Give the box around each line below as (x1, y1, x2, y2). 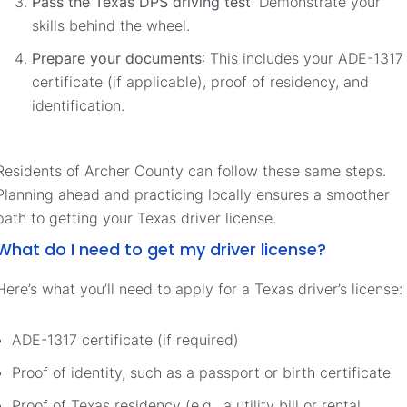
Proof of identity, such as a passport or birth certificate (12, 362, 391, 382)
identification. (32, 95, 124, 114)
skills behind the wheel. (32, 15, 190, 35)
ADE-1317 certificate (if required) (12, 330, 239, 349)
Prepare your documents (32, 48, 202, 67)
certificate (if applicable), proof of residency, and (32, 72, 369, 91)
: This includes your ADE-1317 (202, 48, 403, 67)
